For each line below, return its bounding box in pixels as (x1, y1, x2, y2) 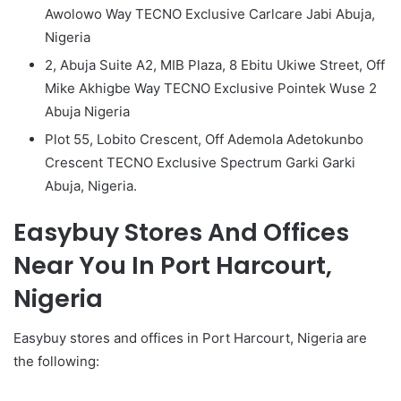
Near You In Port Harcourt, (13, 248, 332, 282)
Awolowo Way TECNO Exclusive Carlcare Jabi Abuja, (45, 4, 375, 22)
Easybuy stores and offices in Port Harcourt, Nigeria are (13, 329, 367, 347)
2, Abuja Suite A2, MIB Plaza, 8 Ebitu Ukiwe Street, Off (45, 55, 385, 73)
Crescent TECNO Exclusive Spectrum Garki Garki (45, 153, 355, 171)
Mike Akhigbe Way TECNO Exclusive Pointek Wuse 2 (45, 79, 377, 97)
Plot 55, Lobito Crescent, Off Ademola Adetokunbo (45, 130, 363, 148)
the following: (13, 353, 99, 371)
